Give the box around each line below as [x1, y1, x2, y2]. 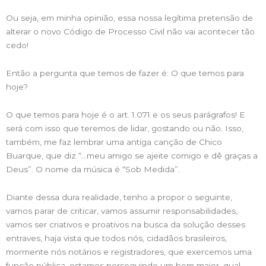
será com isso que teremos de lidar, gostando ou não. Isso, [6, 123, 243, 134]
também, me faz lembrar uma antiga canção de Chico [6, 137, 222, 147]
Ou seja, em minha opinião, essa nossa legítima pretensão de [6, 13, 253, 23]
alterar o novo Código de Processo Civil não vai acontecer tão [6, 27, 255, 37]
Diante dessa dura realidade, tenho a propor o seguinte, [6, 192, 232, 202]
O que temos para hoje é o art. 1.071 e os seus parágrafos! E [6, 110, 245, 120]
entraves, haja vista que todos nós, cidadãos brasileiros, [6, 233, 227, 243]
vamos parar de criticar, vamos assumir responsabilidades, [6, 206, 237, 216]
